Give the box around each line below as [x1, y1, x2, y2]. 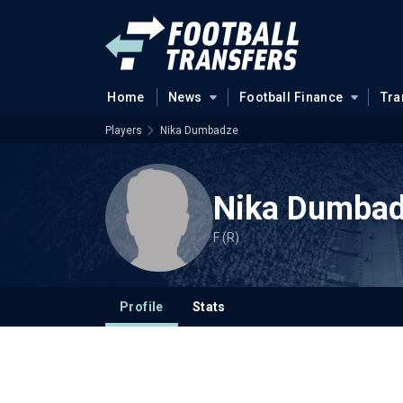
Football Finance [238, 90, 344, 104]
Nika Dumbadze [160, 124, 238, 137]
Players [105, 124, 142, 137]
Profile [120, 300, 164, 314]
